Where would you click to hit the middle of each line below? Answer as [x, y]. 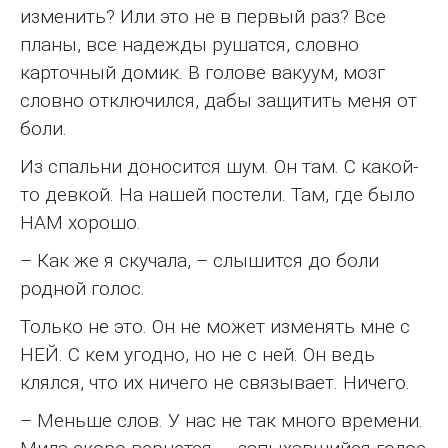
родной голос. [82, 288]
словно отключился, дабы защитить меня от [218, 100]
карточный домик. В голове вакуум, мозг [202, 72]
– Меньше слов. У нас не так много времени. [221, 420]
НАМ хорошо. [80, 222]
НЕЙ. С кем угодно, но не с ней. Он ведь [197, 354]
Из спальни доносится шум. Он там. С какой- [219, 166]
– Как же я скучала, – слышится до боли [199, 260]
